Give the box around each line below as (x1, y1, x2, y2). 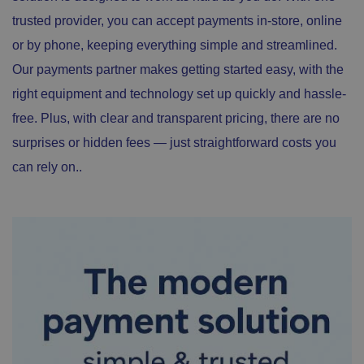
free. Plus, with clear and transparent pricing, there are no (12, 110, 340, 125)
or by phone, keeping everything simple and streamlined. (12, 37, 337, 52)
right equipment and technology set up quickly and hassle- (12, 86, 346, 101)
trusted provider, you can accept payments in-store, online (12, 13, 342, 28)
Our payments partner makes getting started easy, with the (12, 62, 344, 76)
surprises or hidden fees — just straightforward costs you (12, 135, 336, 149)
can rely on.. (12, 159, 82, 174)
